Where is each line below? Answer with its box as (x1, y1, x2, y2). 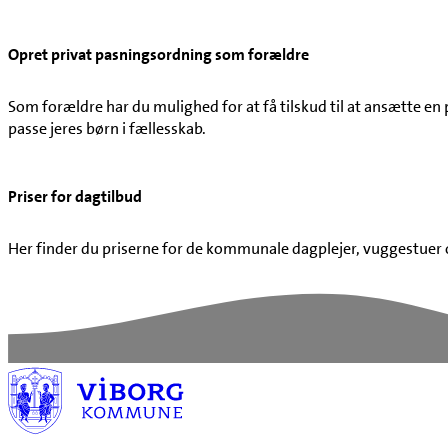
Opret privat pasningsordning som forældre (8, 44, 309, 66)
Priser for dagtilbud (8, 186, 142, 208)
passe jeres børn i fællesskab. (8, 118, 206, 140)
